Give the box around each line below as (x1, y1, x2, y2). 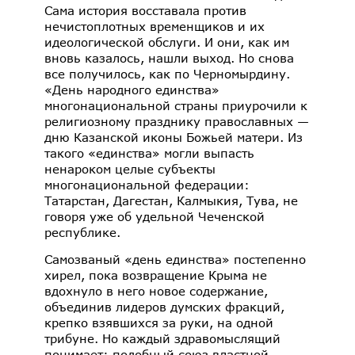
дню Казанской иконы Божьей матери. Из (44, 130, 303, 145)
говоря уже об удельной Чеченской (44, 209, 265, 224)
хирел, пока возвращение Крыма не (44, 267, 267, 282)
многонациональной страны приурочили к (44, 98, 307, 113)
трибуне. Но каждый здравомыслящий (44, 330, 281, 345)
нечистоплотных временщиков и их (44, 19, 265, 34)
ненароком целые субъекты (44, 162, 216, 177)
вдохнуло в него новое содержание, (44, 283, 268, 298)
